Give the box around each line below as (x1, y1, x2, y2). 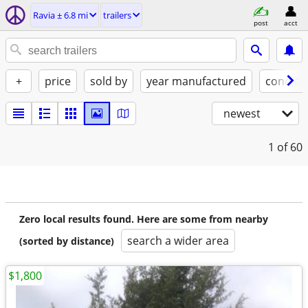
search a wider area (127, 233, 229, 248)
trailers (103, 9, 131, 21)
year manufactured (146, 74, 246, 89)
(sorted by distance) (19, 234, 114, 247)
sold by (90, 74, 127, 89)
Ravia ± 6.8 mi (33, 9, 88, 21)
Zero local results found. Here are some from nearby (19, 212, 268, 225)
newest (223, 106, 261, 121)
